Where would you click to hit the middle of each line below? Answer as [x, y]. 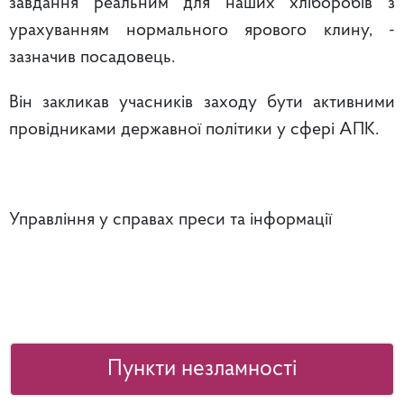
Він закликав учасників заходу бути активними [202, 103]
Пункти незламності [202, 370]
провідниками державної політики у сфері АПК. [194, 130]
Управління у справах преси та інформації [170, 220]
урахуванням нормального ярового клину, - [202, 31]
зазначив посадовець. [92, 58]
